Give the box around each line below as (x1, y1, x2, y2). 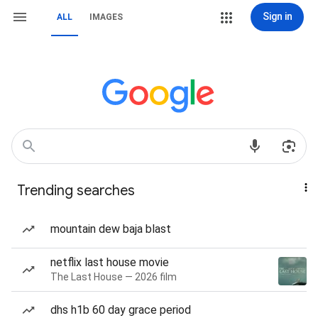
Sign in (262, 11, 292, 22)
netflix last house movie (50, 256, 169, 269)
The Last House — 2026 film (50, 271, 177, 283)
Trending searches (17, 182, 135, 199)
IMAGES (89, 12, 123, 22)
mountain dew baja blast (50, 222, 171, 236)
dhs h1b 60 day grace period (50, 303, 191, 317)
